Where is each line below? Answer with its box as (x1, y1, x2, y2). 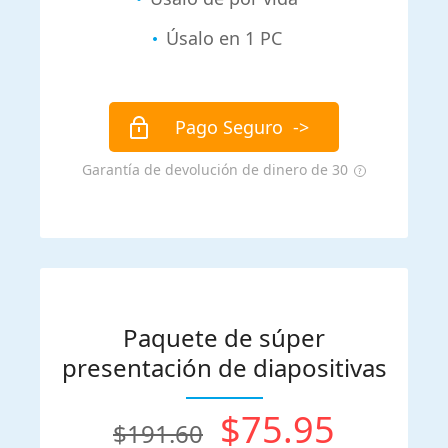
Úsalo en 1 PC (166, 26, 282, 51)
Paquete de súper (123, 321, 325, 355)
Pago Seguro (174, 115, 283, 140)
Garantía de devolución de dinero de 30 (82, 160, 348, 180)
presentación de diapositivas (61, 351, 387, 385)
